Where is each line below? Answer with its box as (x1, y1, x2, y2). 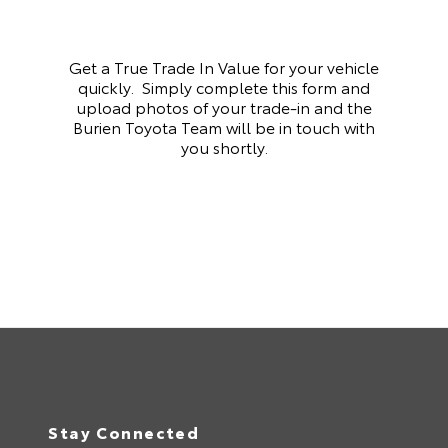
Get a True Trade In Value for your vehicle (69, 55, 379, 78)
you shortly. (180, 135, 268, 158)
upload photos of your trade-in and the (76, 95, 372, 118)
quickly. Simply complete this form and (78, 75, 370, 98)
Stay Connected (48, 420, 200, 443)
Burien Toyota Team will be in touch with (73, 115, 375, 138)
